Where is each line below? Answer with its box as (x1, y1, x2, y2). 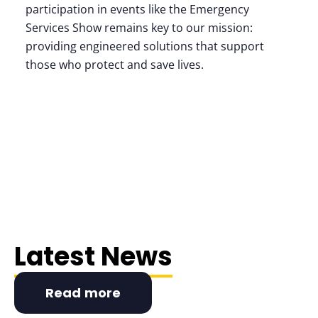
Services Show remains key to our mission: (26, 20, 253, 35)
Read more (45, 284, 121, 302)
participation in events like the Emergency (26, 1, 249, 17)
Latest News (14, 238, 172, 275)
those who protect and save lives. (26, 57, 204, 72)
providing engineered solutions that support (26, 38, 264, 54)
